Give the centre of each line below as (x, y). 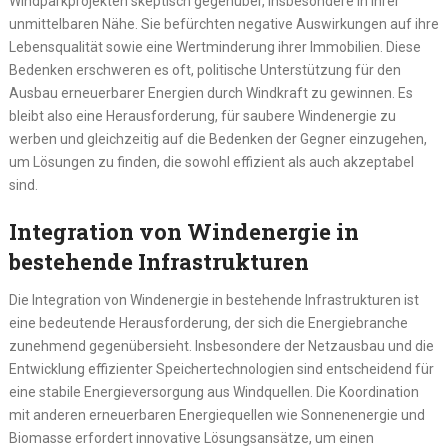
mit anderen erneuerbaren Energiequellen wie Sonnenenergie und (216, 415)
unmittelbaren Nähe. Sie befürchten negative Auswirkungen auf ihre (223, 24)
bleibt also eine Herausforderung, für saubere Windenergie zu (202, 116)
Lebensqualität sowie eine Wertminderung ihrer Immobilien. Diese (214, 47)
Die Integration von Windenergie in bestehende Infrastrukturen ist (213, 300)
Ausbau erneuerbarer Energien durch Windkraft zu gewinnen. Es (210, 93)
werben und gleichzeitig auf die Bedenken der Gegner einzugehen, (217, 139)
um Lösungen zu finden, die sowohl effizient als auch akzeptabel (211, 162)
